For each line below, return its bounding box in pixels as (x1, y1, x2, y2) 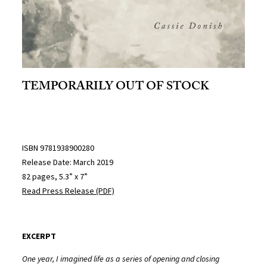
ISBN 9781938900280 (22, 142, 95, 153)
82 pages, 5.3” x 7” (22, 170, 88, 182)
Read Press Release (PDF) (22, 185, 115, 196)
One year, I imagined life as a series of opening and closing (22, 253, 220, 264)
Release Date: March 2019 (22, 156, 114, 167)
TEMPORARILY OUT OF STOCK (22, 77, 209, 98)
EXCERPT (22, 230, 57, 241)
